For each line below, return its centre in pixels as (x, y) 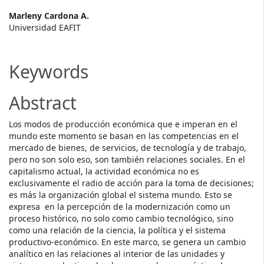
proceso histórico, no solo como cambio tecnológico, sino (121, 218)
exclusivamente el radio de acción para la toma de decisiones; (131, 183)
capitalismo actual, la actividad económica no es (104, 171)
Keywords (49, 72)
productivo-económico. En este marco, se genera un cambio (127, 242)
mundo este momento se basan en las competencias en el (124, 136)
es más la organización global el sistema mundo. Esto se (121, 195)
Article (34, 39)
